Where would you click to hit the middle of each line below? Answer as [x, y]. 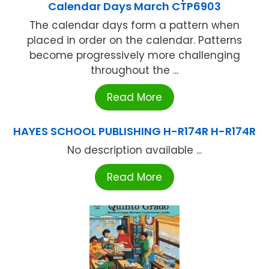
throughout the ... [134, 70]
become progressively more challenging [134, 55]
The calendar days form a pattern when [134, 25]
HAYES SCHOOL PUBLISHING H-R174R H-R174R [134, 131]
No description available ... [134, 150]
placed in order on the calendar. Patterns [134, 40]
